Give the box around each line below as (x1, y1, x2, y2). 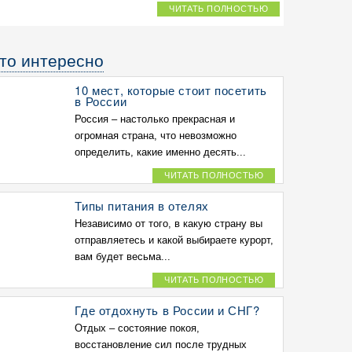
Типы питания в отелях (75, 197, 209, 214)
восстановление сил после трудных (75, 339, 247, 350)
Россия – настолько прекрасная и (75, 113, 236, 125)
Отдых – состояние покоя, (75, 322, 200, 334)
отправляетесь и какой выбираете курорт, (75, 234, 274, 246)
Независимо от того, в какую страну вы (75, 218, 263, 229)
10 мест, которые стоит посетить (75, 82, 267, 98)
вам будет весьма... (75, 251, 171, 262)
